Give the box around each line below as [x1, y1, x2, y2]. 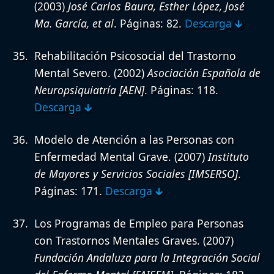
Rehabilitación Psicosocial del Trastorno [34, 48, 236, 63]
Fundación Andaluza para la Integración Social [34, 250, 260, 265]
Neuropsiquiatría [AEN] [34, 82, 144, 97]
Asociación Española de [147, 65, 261, 80]
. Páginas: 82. [114, 15, 185, 31]
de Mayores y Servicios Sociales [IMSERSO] [34, 166, 238, 181]
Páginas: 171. [34, 183, 105, 198]
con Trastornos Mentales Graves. [34, 232, 200, 248]
